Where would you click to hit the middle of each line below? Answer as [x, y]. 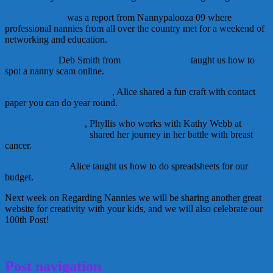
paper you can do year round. [61, 102]
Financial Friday [37, 166]
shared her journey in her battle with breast [171, 134]
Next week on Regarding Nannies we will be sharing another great [133, 197]
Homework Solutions [47, 134]
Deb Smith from [90, 60]
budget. [19, 177]
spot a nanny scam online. [55, 71]
